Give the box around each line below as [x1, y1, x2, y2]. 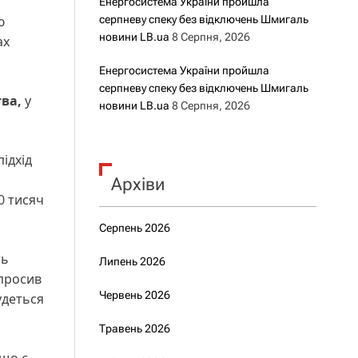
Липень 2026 [98, 255, 165, 268]
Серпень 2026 [98, 221, 170, 234]
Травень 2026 [98, 322, 170, 335]
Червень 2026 [98, 288, 170, 301]
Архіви [110, 174, 165, 194]
